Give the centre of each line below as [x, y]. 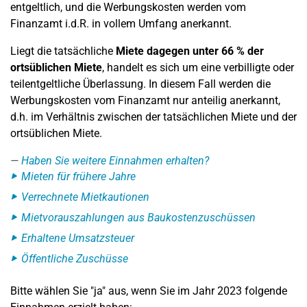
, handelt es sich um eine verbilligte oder [198, 67]
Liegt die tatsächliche [63, 51]
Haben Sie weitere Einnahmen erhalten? [115, 161]
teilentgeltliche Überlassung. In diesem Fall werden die [140, 84]
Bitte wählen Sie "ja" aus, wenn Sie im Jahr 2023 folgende [149, 291]
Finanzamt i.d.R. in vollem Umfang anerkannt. [121, 24]
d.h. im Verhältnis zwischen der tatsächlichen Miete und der [153, 117]
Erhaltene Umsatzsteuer [78, 238]
